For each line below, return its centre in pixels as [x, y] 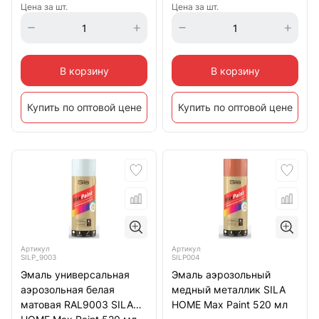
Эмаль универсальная [75, 274]
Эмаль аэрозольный [221, 274]
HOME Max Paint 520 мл [230, 304]
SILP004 [185, 257]
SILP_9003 [38, 257]
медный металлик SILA [229, 289]
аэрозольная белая [68, 289]
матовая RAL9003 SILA [77, 304]
